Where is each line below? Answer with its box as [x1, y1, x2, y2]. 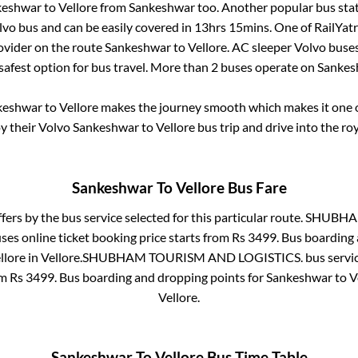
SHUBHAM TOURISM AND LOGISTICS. [82, 249, 303, 265]
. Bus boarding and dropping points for [54, 268, 266, 284]
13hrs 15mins [193, 19, 269, 35]
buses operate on [217, 59, 317, 75]
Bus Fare [224, 178, 287, 197]
